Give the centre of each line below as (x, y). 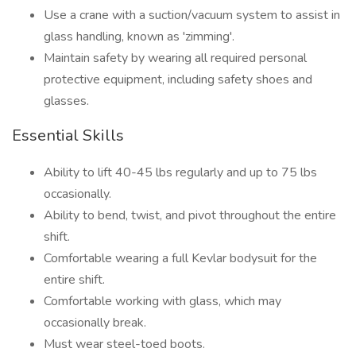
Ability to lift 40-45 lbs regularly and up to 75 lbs (180, 172)
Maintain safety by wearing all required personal (175, 58)
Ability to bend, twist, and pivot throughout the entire (190, 215)
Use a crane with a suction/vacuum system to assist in (192, 15)
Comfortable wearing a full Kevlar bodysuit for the (180, 258)
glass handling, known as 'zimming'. (139, 37)
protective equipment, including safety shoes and (178, 79)
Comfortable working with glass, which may (163, 301)
